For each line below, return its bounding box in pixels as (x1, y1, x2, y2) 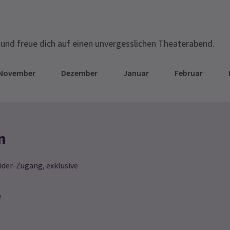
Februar (175, 68, 203, 78)
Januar (123, 68, 149, 78)
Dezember (61, 68, 98, 78)
